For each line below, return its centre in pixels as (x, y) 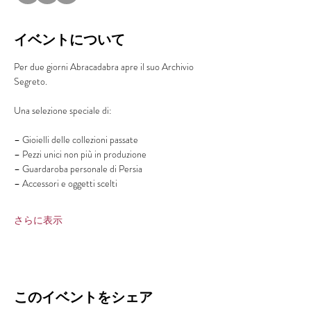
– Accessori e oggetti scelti (66, 183)
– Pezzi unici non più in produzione (80, 154)
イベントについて (69, 40)
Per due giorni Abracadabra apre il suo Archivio (105, 67)
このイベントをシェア (83, 297)
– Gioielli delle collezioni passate (76, 140)
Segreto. (31, 81)
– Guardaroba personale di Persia (78, 169)
